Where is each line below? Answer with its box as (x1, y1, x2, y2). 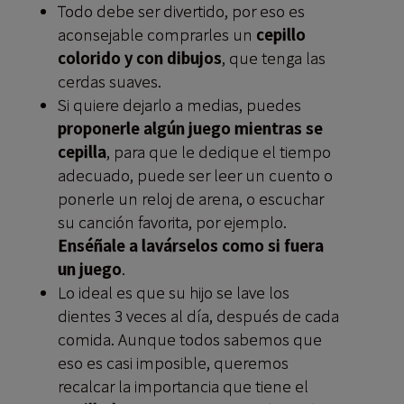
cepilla (57, 141, 106, 162)
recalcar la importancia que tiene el (57, 375, 308, 397)
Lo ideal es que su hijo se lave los (57, 281, 289, 303)
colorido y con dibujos (57, 47, 222, 69)
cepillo (255, 23, 306, 45)
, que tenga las (221, 47, 326, 69)
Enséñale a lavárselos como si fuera (57, 234, 324, 256)
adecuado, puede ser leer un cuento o (57, 164, 333, 186)
